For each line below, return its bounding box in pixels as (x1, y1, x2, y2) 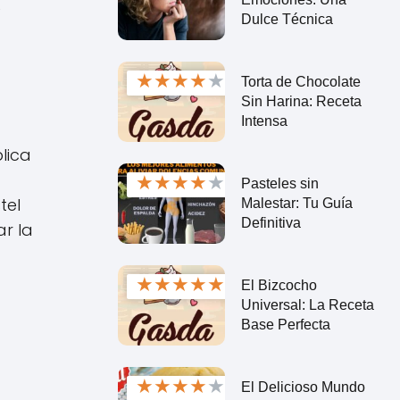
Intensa (240, 112, 287, 129)
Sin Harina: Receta (240, 93, 362, 109)
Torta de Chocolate (240, 73, 361, 89)
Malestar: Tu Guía (240, 195, 353, 211)
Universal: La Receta (240, 296, 374, 312)
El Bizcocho (240, 277, 317, 293)
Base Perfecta (240, 316, 330, 332)
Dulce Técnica (240, 11, 333, 27)
